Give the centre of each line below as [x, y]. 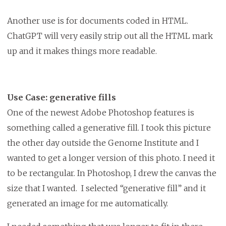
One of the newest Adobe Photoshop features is [100, 113]
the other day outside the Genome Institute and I [103, 143]
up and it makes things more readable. [82, 51]
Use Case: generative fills [61, 98]
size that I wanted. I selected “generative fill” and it [106, 188]
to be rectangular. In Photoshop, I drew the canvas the [111, 173]
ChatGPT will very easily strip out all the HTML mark [110, 36]
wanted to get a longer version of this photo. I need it [111, 158]
